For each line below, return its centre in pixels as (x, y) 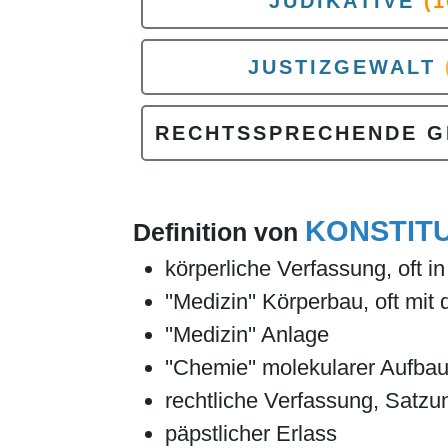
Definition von (219, 232)
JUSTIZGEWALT (341, 67)
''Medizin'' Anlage (247, 334)
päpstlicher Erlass (251, 433)
